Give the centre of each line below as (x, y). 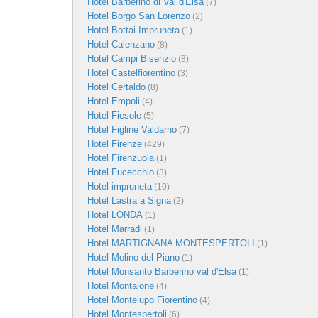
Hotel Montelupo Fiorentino (142, 300)
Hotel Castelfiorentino (131, 72)
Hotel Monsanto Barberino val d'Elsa (162, 271)
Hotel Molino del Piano (133, 257)
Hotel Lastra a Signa (129, 200)
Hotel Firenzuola (121, 158)
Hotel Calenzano (121, 44)
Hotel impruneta (120, 186)
